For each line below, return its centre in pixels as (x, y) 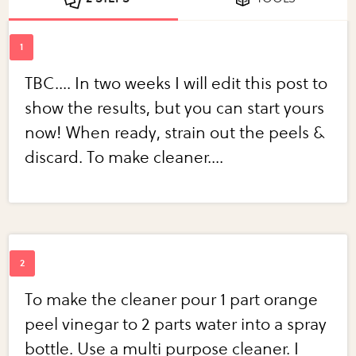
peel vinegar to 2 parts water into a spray (176, 325)
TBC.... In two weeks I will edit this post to (176, 84)
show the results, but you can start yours (175, 109)
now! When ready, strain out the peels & (175, 133)
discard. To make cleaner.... (124, 158)
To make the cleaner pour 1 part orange (172, 300)
